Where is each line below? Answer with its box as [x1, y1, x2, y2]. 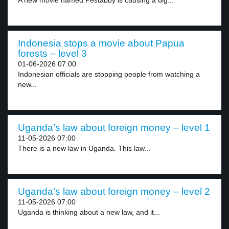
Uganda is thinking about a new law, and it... [18, 208, 160, 216]
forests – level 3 [18, 48, 87, 59]
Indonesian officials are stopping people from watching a [18, 70, 200, 78]
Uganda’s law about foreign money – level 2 [18, 186, 210, 197]
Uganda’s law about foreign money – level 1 [18, 122, 210, 133]
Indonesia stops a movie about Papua [18, 38, 185, 49]
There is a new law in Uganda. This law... [18, 144, 150, 152]
